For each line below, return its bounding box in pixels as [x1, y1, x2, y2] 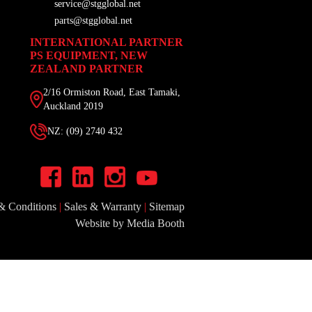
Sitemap [149, 201, 185, 213]
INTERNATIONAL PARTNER [30, 36, 183, 48]
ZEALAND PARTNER [30, 62, 143, 75]
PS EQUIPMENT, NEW [30, 49, 148, 61]
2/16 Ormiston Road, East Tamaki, [43, 86, 180, 97]
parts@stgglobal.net [54, 15, 132, 26]
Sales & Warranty [64, 201, 141, 213]
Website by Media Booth [75, 217, 185, 230]
